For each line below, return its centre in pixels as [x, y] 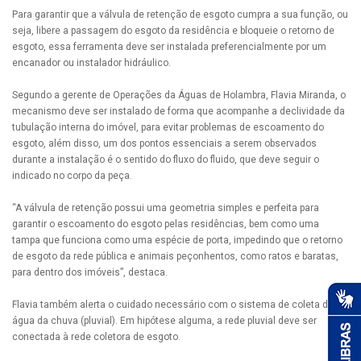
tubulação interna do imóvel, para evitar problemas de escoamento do [168, 128]
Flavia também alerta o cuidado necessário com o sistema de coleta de [173, 305]
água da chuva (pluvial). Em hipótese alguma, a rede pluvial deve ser [164, 321]
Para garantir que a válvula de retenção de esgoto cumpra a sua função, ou [180, 15]
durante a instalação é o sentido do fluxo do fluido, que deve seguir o [166, 160]
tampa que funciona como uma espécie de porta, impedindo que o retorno [177, 241]
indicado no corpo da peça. [72, 176]
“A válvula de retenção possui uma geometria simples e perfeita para [166, 208]
